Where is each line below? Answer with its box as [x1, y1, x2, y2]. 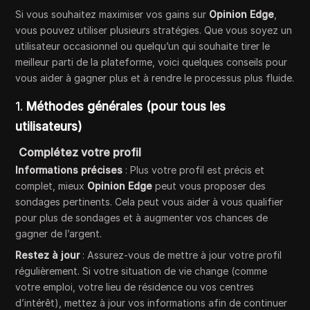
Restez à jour [15, 248, 80, 261]
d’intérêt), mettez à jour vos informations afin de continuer [15, 296, 288, 309]
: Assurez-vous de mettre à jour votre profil [80, 248, 282, 261]
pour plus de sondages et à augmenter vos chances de [15, 211, 268, 224]
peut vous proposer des [152, 179, 266, 192]
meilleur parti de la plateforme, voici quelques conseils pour [15, 55, 288, 68]
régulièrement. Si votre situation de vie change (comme [15, 264, 268, 277]
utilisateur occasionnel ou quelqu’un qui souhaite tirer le [15, 39, 271, 52]
